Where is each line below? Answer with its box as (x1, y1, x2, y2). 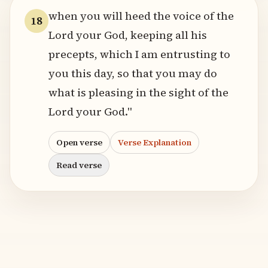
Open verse (56, 136, 102, 148)
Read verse (56, 159, 102, 171)
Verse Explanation (118, 136, 191, 148)
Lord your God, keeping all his (48, 28, 207, 42)
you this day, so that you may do (48, 66, 217, 81)
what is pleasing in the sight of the (48, 85, 229, 100)
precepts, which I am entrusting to (48, 47, 230, 62)
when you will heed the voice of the (48, 8, 234, 23)
